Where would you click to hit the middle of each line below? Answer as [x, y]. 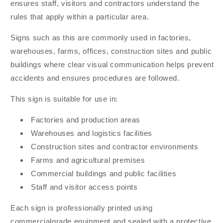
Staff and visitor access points [84, 187]
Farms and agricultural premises [88, 160]
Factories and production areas [86, 120]
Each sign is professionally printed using [82, 208]
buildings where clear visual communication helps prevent [112, 65]
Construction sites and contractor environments [115, 147]
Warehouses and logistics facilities [92, 133]
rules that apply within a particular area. [80, 17]
